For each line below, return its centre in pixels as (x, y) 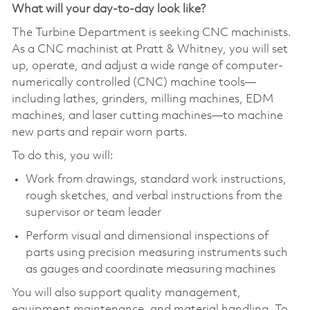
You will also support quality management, (126, 293)
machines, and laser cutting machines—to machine (147, 116)
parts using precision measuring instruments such (156, 253)
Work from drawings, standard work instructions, (156, 179)
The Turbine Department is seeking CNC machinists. (151, 33)
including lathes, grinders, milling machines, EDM (143, 99)
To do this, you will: (62, 156)
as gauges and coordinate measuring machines (150, 269)
